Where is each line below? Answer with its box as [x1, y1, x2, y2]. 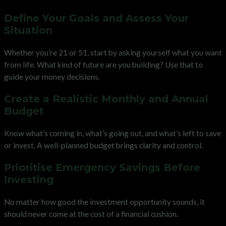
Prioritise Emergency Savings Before [4, 161, 200, 174]
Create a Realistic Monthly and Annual [4, 93, 208, 105]
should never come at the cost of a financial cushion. [4, 209, 178, 219]
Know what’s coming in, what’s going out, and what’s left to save [4, 129, 221, 138]
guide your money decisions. [4, 72, 100, 82]
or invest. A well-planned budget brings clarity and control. [4, 141, 203, 150]
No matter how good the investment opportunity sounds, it [4, 197, 205, 207]
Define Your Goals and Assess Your [4, 12, 189, 25]
